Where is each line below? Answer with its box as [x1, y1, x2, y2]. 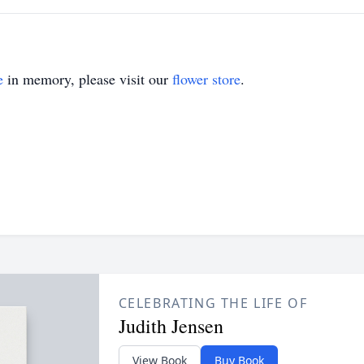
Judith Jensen [118, 313, 223, 339]
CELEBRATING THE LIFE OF [118, 294, 308, 312]
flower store [172, 69, 240, 89]
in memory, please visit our [3, 69, 172, 89]
